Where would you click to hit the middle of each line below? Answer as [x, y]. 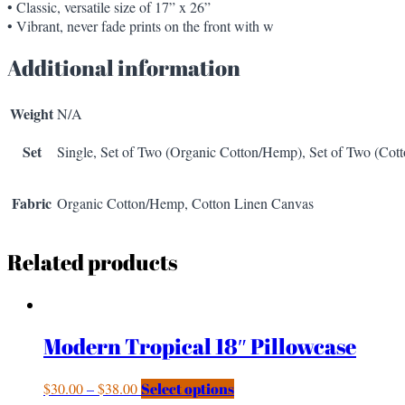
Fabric [32, 203]
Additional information [124, 68]
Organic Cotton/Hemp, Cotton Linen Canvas [185, 203]
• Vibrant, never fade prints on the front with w [141, 26]
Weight [32, 114]
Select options [188, 388]
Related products [92, 263]
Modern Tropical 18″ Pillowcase [200, 346]
